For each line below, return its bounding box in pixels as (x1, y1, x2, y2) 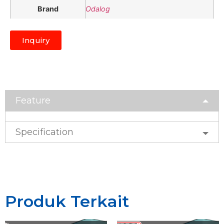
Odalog (85, 4, 110, 13)
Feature (15, 94, 50, 106)
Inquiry (22, 35, 49, 45)
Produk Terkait (5, 191, 129, 211)
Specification (15, 126, 73, 137)
